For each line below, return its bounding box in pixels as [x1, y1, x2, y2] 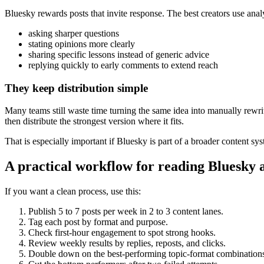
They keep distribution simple [5, 81, 148, 94]
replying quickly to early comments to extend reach [28, 60, 218, 70]
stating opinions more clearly [28, 39, 135, 49]
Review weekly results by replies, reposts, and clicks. [28, 238, 226, 249]
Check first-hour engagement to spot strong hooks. [28, 227, 216, 238]
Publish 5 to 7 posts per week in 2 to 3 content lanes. [28, 206, 223, 217]
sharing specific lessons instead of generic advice [28, 49, 209, 60]
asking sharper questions [28, 28, 119, 38]
